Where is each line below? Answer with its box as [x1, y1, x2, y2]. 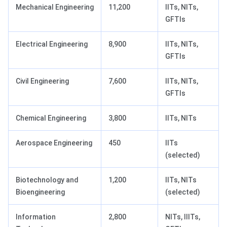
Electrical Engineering [16, 40, 88, 49]
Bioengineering [16, 188, 65, 197]
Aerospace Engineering [16, 139, 92, 147]
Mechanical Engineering [16, 3, 94, 12]
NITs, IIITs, [165, 213, 200, 221]
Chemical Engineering [16, 114, 86, 123]
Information [16, 213, 56, 221]
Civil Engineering [16, 77, 69, 86]
